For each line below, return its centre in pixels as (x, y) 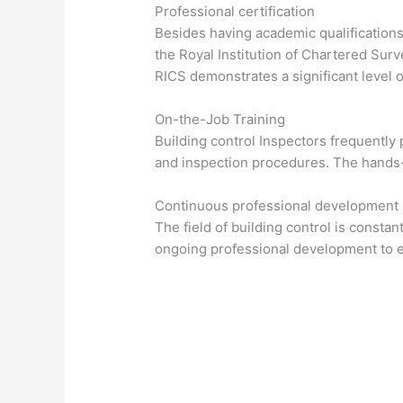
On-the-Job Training (220, 120)
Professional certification (235, 12)
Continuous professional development (277, 206)
